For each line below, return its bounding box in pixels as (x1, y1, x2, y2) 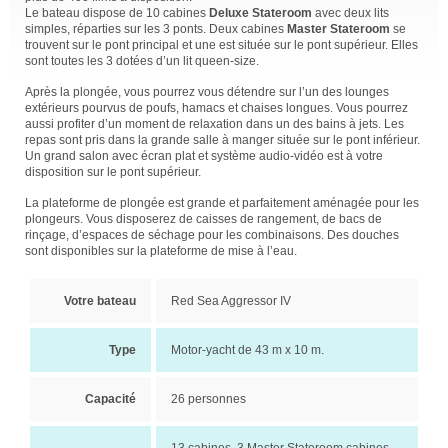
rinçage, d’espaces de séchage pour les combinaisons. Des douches (25, 228, 399, 242)
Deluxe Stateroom (209, 6, 312, 20)
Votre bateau (64, 294, 136, 308)
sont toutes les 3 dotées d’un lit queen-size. (25, 54, 259, 68)
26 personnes (171, 392, 246, 406)
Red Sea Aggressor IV (171, 294, 291, 308)
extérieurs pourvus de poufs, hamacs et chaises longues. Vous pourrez (25, 101, 408, 115)
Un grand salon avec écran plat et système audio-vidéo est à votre (25, 149, 383, 163)
